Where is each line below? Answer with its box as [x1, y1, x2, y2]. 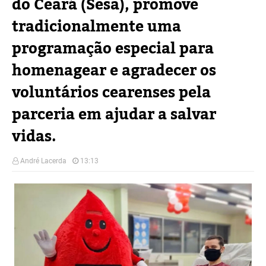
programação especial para [12, 34, 214, 64]
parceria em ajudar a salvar [12, 100, 216, 129]
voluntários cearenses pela [12, 78, 211, 107]
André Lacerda [20, 157, 66, 165]
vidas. [12, 122, 56, 151]
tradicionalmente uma [12, 12, 181, 42]
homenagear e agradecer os [12, 56, 216, 85]
